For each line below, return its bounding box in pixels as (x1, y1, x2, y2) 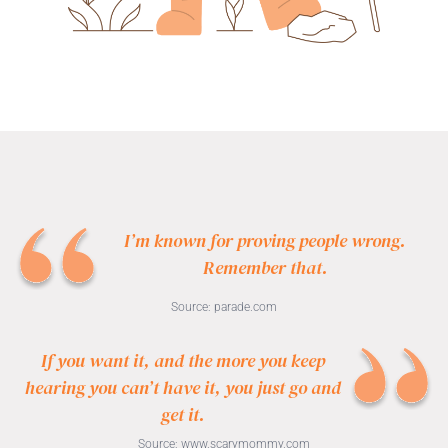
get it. (161, 401, 205, 427)
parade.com (214, 299, 277, 314)
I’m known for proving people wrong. (124, 227, 406, 253)
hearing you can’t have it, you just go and (25, 374, 341, 400)
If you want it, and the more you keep (41, 347, 325, 373)
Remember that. (202, 254, 328, 280)
